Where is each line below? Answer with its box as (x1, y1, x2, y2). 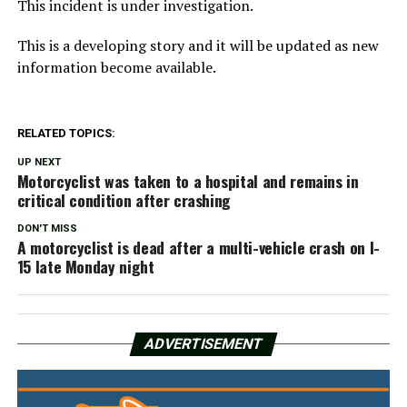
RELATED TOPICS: (16, 126, 115, 141)
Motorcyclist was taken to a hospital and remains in (16, 169, 359, 194)
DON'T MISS (16, 223, 77, 235)
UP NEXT (16, 156, 61, 169)
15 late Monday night (16, 254, 154, 279)
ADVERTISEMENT (142, 335, 265, 353)
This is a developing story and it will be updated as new (16, 35, 379, 56)
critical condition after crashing (16, 188, 232, 213)
